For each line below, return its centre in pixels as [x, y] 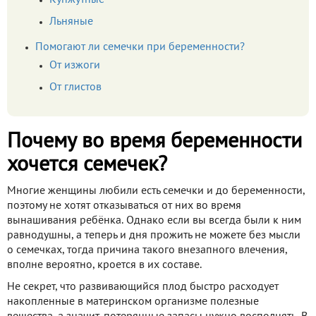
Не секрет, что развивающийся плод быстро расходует [143, 287]
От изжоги [75, 66]
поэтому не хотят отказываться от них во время [124, 206]
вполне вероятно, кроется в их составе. [104, 266]
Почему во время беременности [154, 142]
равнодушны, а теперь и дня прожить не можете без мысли [154, 236]
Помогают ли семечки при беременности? [140, 48]
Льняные [71, 22]
